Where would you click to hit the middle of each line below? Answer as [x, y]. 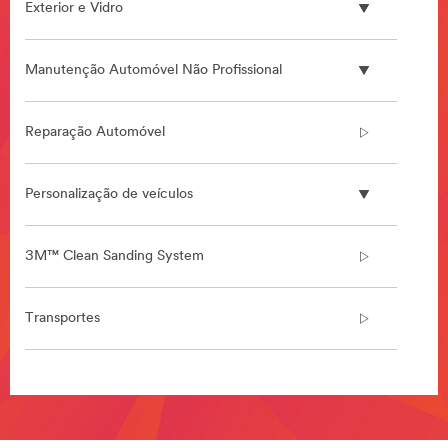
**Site [45, 389]
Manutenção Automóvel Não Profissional [153, 71]
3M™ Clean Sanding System [114, 257]
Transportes [62, 319]
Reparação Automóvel [95, 133]
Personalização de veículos [109, 195]
